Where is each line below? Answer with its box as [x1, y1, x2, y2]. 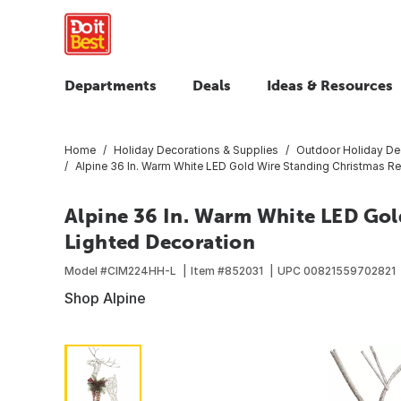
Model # [64, 263, 107, 277]
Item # [191, 263, 225, 277]
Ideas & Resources [267, 77, 393, 93]
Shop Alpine [64, 288, 146, 307]
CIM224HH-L [107, 263, 176, 277]
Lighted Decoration [64, 229, 256, 253]
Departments [64, 77, 157, 93]
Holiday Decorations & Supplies [114, 142, 278, 157]
